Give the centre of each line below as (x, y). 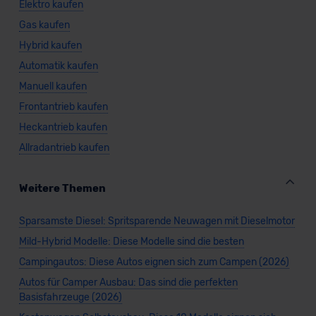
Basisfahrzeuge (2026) (70, 297)
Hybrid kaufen (50, 45)
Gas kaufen (44, 25)
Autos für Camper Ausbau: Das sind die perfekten (128, 282)
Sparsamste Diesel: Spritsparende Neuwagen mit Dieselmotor (157, 221)
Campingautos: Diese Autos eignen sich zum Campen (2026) (154, 262)
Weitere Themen (62, 188)
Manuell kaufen (53, 86)
